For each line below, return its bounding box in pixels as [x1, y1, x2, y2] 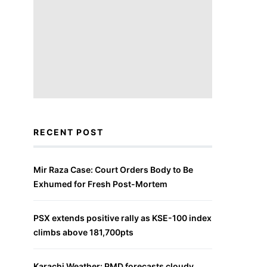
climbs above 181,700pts [33, 227, 133, 237]
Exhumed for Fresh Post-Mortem [33, 179, 167, 189]
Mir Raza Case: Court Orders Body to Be [33, 164, 193, 175]
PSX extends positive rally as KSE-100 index [33, 213, 212, 223]
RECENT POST [33, 127, 104, 137]
